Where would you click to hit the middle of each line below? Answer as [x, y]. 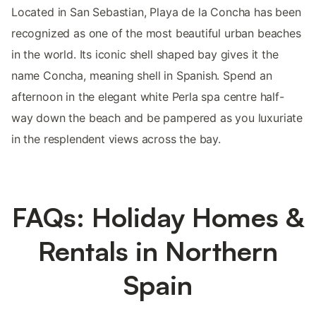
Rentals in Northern [158, 251]
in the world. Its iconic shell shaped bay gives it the [145, 55]
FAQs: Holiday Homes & [158, 217]
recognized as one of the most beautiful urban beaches [156, 34]
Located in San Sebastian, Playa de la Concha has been [156, 12]
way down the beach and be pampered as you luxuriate [157, 118]
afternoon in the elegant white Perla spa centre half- [148, 97]
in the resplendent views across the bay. [116, 139]
